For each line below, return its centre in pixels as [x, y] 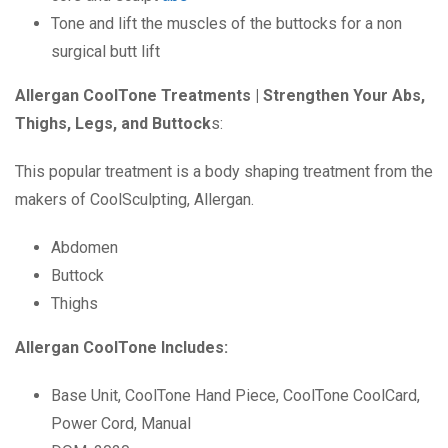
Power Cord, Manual [121, 424]
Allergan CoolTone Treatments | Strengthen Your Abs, [220, 96]
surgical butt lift [105, 52]
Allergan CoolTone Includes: [121, 348]
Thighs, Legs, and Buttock [113, 124]
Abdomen [84, 248]
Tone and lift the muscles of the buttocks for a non [226, 24]
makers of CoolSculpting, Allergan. [134, 200]
